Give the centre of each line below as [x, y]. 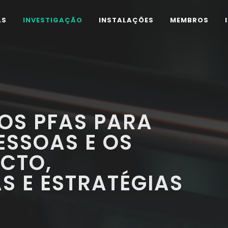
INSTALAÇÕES [126, 20]
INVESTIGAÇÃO [53, 20]
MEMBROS [189, 20]
